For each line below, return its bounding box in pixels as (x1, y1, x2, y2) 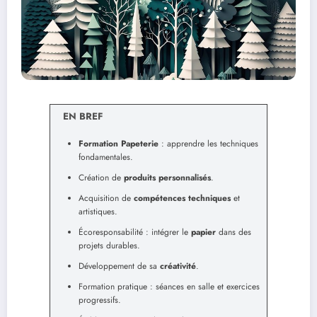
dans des (216, 226, 251, 239)
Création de (79, 171, 124, 185)
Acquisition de (79, 192, 134, 205)
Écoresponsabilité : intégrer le (79, 226, 191, 239)
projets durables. (79, 239, 140, 253)
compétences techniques (134, 192, 231, 205)
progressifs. (79, 294, 121, 307)
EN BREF (63, 110, 103, 124)
